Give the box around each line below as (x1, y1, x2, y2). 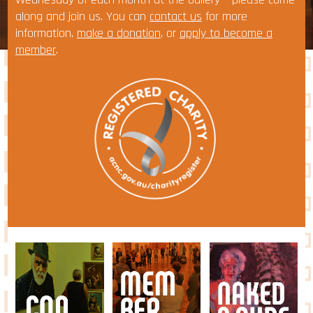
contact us (149, 8, 202, 24)
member (15, 41, 56, 58)
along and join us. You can (15, 8, 150, 24)
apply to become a (179, 24, 272, 41)
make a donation (76, 24, 161, 41)
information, (15, 24, 77, 41)
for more (201, 8, 247, 24)
